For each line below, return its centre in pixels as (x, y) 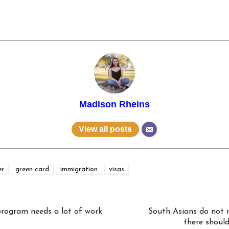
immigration (79, 170)
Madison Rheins (114, 104)
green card (32, 170)
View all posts (105, 129)
